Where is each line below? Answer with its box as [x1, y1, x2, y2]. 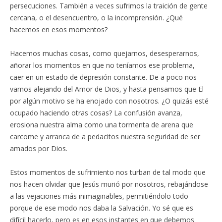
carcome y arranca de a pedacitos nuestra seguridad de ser [10, 132, 200, 141]
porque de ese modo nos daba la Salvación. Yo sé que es [10, 203, 193, 213]
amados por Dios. [10, 144, 67, 153]
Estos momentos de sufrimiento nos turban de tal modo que [10, 167, 206, 177]
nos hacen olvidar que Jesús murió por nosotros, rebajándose [10, 179, 208, 189]
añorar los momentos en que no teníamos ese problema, [10, 60, 195, 70]
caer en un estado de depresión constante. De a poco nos [10, 72, 197, 82]
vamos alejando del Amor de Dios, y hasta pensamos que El [10, 84, 204, 94]
